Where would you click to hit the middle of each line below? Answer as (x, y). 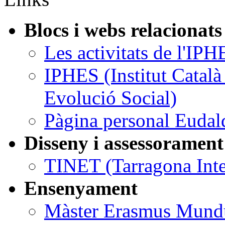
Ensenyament (81, 188)
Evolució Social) (110, 97)
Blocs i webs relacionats (123, 30)
